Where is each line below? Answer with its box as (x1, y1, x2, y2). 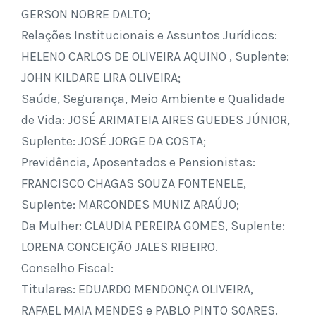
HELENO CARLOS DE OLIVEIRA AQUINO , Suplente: (21, 49, 289, 64)
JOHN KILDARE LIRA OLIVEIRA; (21, 70, 181, 85)
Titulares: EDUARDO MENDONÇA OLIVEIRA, (21, 281, 253, 297)
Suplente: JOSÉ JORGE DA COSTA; (21, 133, 206, 149)
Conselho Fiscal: (21, 260, 114, 276)
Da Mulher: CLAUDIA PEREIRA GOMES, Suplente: (21, 218, 285, 233)
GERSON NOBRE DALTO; (21, 6, 150, 22)
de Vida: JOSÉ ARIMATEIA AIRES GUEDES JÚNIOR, (21, 112, 290, 128)
